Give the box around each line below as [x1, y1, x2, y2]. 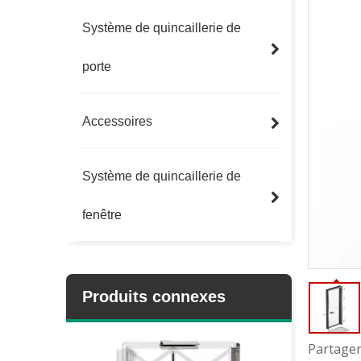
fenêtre [82, 208, 122, 222]
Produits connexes [82, 288, 226, 305]
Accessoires [82, 114, 152, 128]
